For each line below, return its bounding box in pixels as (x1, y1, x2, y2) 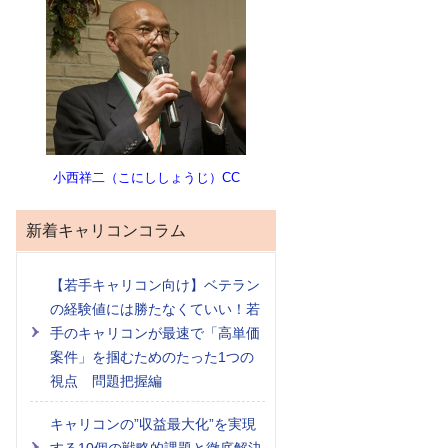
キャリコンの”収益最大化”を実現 (50, 415, 256, 432)
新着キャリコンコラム (26, 221, 186, 239)
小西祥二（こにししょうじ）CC (52, 169, 240, 185)
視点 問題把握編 (50, 372, 162, 389)
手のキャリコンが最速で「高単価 (50, 324, 260, 341)
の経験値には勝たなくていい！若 (50, 300, 260, 317)
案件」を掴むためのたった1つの (50, 348, 254, 365)
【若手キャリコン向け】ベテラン (50, 276, 260, 293)
